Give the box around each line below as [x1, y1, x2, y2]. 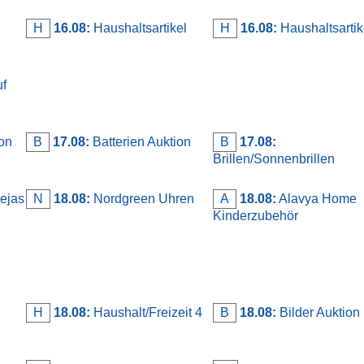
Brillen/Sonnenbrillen [213, 151, 335, 166]
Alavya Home [276, 191, 357, 206]
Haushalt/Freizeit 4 [90, 305, 202, 319]
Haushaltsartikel [90, 20, 187, 35]
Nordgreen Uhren [90, 191, 194, 206]
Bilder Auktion [276, 305, 360, 319]
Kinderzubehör [213, 208, 298, 223]
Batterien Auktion [89, 134, 191, 149]
